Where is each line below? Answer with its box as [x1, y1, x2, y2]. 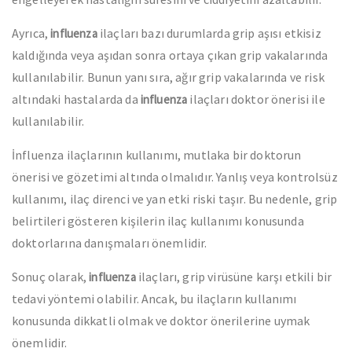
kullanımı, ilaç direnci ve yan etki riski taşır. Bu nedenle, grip [12, 191, 338, 207]
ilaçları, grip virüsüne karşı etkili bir [135, 269, 332, 284]
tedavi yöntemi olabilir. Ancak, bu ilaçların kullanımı [12, 291, 297, 306]
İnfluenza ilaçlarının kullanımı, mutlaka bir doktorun [12, 147, 302, 163]
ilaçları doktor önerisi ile [187, 91, 325, 107]
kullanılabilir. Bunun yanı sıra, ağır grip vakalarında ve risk [12, 69, 324, 85]
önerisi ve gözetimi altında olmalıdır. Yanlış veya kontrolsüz [12, 169, 338, 185]
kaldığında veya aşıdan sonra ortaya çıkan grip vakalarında [12, 47, 328, 63]
